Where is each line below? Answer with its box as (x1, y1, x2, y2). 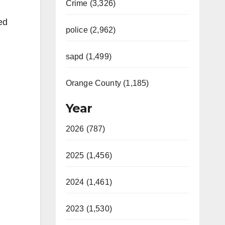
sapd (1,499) (65, 52, 111, 61)
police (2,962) (65, 26, 116, 34)
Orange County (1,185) (65, 79, 149, 87)
